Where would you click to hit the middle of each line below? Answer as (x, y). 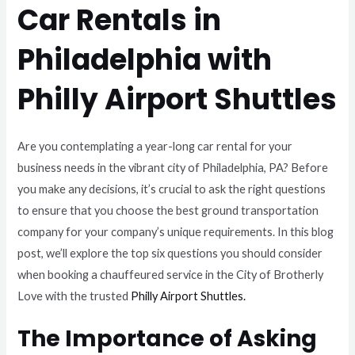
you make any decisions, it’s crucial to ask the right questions (172, 189)
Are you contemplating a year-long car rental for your (155, 146)
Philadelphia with (145, 59)
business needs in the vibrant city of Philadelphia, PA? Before (173, 167)
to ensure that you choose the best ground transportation (168, 210)
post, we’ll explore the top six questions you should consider (170, 253)
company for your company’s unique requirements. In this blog (176, 231)
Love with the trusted (74, 296)
